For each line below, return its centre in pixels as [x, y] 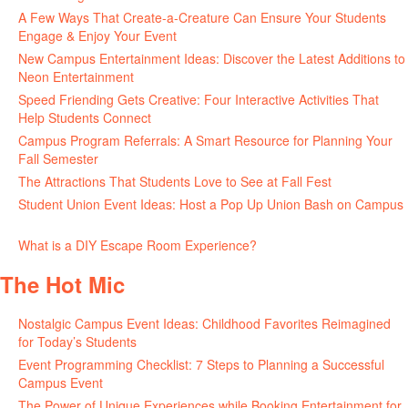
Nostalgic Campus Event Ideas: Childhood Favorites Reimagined [204, 323]
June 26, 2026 [302, 245]
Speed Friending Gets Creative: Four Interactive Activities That [199, 99]
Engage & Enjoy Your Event [97, 36]
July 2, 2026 [370, 181]
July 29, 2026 [219, 36]
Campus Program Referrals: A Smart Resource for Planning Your [205, 140]
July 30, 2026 [145, 382]
